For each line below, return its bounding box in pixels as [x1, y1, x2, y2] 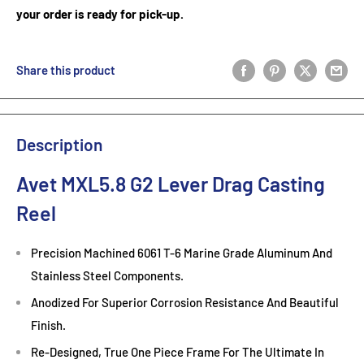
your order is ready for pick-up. [16, 6, 184, 21]
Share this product [16, 62, 115, 77]
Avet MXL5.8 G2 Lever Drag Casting [16, 171, 325, 196]
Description [16, 134, 102, 155]
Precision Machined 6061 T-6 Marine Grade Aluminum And [31, 245, 332, 261]
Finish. [31, 318, 66, 333]
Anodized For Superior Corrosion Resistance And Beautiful [31, 295, 339, 310]
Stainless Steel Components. [31, 268, 184, 284]
